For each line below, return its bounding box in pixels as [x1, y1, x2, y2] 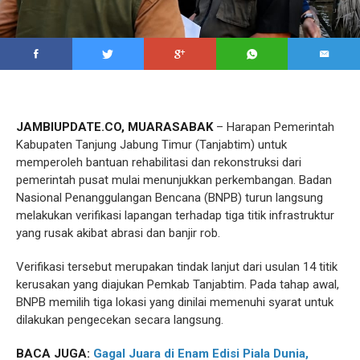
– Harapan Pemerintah [213, 119, 334, 134]
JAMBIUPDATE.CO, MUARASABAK [16, 119, 213, 134]
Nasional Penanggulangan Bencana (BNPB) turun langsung [16, 190, 323, 205]
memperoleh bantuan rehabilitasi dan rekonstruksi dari [16, 154, 301, 170]
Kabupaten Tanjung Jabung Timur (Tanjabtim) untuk [16, 137, 287, 152]
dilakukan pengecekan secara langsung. [16, 312, 223, 327]
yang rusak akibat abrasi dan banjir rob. [16, 225, 220, 240]
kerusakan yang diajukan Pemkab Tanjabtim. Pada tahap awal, [16, 276, 339, 292]
